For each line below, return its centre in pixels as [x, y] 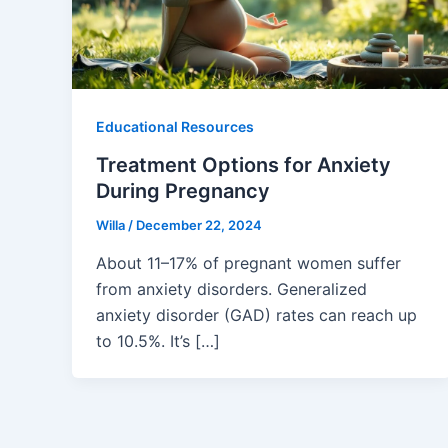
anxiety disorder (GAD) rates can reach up [256, 314]
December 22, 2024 [199, 225]
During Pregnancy [183, 191]
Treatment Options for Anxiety [243, 165]
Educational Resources [175, 127]
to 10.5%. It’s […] [158, 340]
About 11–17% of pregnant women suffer [248, 262]
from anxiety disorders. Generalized [231, 288]
